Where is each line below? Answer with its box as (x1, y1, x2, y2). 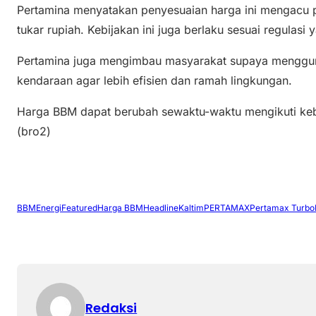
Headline (143, 202, 178, 214)
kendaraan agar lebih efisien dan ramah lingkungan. (17, 73, 292, 87)
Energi (36, 202, 61, 214)
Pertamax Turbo (250, 202, 315, 214)
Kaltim (178, 202, 204, 214)
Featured (61, 202, 97, 214)
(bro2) (17, 123, 51, 138)
